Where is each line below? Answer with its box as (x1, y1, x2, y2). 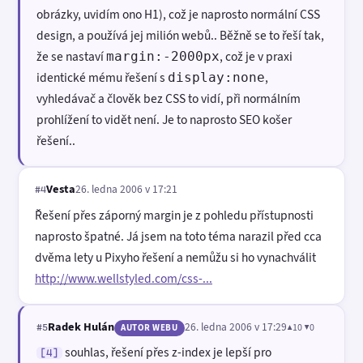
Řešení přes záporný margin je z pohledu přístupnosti (35, 206, 314, 224)
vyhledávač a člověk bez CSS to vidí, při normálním (36, 90, 301, 108)
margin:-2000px (106, 49, 220, 65)
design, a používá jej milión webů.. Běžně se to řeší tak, (36, 27, 324, 45)
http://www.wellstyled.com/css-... (35, 269, 212, 287)
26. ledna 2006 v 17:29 (184, 318, 287, 334)
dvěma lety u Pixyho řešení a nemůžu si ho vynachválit (35, 248, 316, 266)
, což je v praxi (220, 48, 293, 66)
